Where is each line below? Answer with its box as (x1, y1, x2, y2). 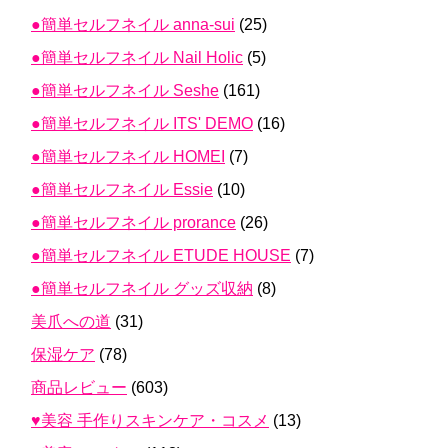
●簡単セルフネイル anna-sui (31, 15, 235, 33)
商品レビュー (31, 378, 127, 396)
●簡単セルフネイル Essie (31, 180, 213, 198)
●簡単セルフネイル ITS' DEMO (31, 114, 253, 132)
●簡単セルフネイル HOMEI (31, 147, 225, 165)
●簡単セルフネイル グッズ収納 (31, 279, 253, 297)
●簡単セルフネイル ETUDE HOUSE (31, 246, 291, 264)
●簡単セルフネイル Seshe (31, 81, 219, 99)
